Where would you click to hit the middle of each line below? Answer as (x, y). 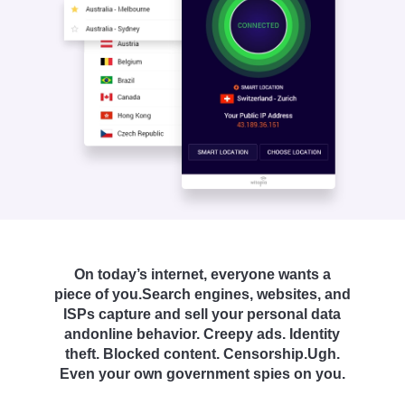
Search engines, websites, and (246, 295)
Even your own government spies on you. (202, 374)
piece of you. (98, 295)
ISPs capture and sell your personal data (202, 315)
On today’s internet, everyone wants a (202, 275)
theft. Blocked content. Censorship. (186, 354)
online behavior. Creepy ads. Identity (216, 334)
